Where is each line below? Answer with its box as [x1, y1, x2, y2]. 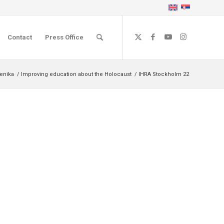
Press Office [44, 33, 83, 41]
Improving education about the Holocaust [21, 71, 131, 77]
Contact [7, 33, 32, 41]
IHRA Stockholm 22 [138, 71, 189, 77]
